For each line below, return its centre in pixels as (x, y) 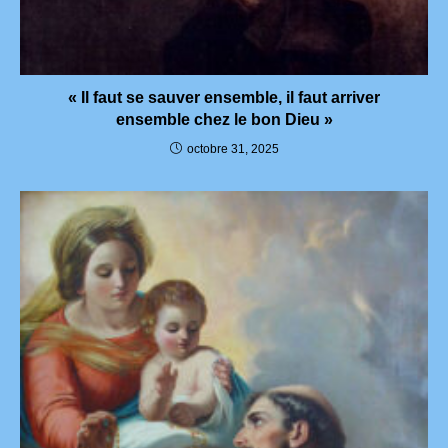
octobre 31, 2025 (232, 149)
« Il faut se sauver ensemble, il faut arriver (224, 98)
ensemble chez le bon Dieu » (224, 120)
